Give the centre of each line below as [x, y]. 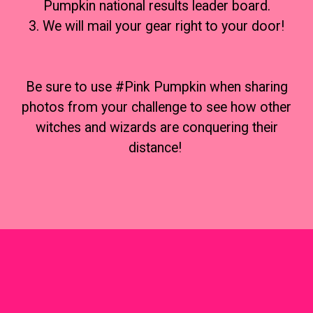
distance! [156, 148]
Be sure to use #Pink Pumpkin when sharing [156, 87]
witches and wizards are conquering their [156, 128]
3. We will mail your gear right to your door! [156, 27]
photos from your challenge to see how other [156, 108]
